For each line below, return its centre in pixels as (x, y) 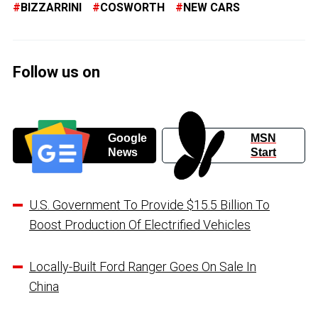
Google (127, 138)
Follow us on (56, 72)
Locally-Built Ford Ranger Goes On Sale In (143, 267)
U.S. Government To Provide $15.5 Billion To (149, 205)
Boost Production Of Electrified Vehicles (140, 225)
